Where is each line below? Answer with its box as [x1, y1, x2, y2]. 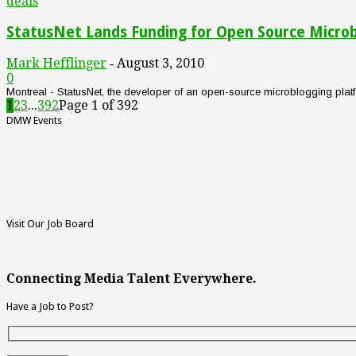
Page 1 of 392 [59, 97, 138, 113]
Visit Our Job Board [6, 218, 94, 230]
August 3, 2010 [117, 55, 204, 71]
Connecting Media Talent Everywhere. [6, 271, 257, 287]
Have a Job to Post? [6, 300, 94, 313]
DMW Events [6, 114, 62, 126]
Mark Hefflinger [6, 55, 106, 71]
